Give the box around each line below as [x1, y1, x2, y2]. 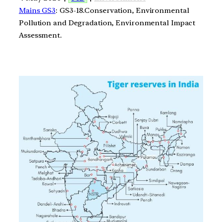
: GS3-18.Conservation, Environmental [55, 5, 189, 15]
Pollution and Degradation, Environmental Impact [19, 18, 196, 27]
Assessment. [19, 30, 62, 40]
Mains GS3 [19, 5, 56, 15]
